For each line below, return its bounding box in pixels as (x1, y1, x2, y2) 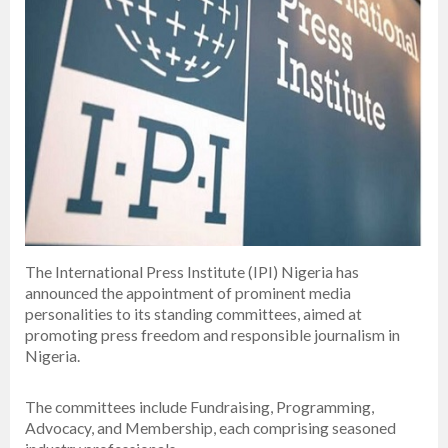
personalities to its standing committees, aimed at (25, 304, 362, 324)
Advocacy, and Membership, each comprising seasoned (25, 418, 396, 438)
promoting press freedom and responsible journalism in (25, 325, 400, 345)
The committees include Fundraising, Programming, (25, 397, 374, 417)
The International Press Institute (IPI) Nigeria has (25, 262, 359, 282)
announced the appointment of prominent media (25, 283, 351, 303)
